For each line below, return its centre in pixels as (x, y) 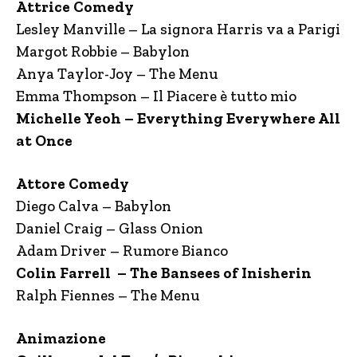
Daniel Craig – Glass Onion (110, 228)
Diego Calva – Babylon (94, 206)
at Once (44, 141)
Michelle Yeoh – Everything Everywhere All (178, 118)
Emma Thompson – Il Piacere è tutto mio (156, 96)
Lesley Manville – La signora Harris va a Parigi (178, 29)
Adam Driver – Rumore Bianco (122, 251)
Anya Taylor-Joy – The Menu (117, 74)
